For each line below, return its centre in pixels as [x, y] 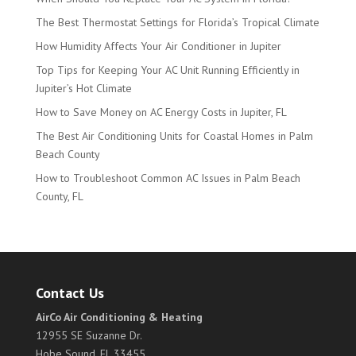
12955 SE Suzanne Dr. [89, 335]
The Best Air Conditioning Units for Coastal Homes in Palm [174, 135]
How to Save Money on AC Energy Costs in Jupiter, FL [161, 112]
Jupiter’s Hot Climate [83, 88]
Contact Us [70, 292]
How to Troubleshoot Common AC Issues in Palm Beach [168, 178]
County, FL [59, 196]
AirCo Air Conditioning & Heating [119, 317]
